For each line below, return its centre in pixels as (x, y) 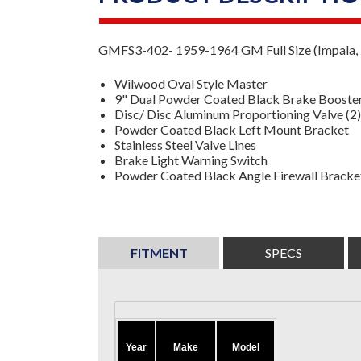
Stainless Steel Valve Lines (185, 145)
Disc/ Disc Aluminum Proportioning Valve (230, 114)
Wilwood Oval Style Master (191, 83)
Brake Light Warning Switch (191, 160)
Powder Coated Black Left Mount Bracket (232, 129)
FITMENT (159, 253)
